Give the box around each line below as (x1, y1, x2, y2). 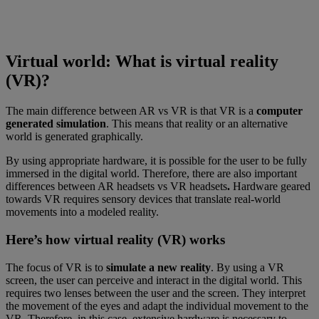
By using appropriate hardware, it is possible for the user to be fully (6, 155, 307, 167)
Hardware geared (233, 180, 310, 193)
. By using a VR (211, 261, 284, 273)
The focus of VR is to (6, 261, 106, 273)
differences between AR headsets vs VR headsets (6, 180, 227, 193)
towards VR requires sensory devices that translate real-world (6, 193, 281, 206)
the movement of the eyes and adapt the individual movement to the (6, 299, 308, 312)
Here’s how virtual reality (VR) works (6, 232, 225, 248)
